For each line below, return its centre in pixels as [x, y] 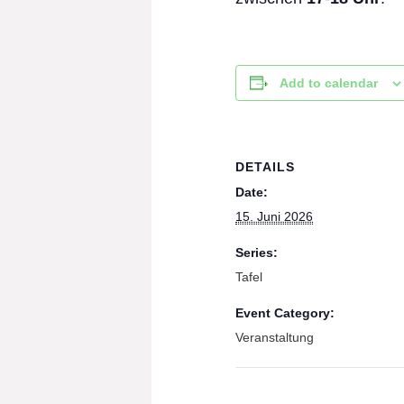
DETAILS [266, 166]
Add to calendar [329, 83]
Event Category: [285, 312]
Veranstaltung [275, 337]
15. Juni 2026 [275, 216]
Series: [257, 252]
